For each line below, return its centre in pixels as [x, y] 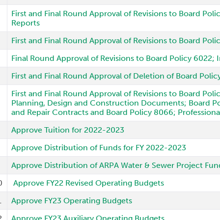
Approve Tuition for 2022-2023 [68, 130]
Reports [26, 23]
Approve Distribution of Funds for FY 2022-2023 [99, 148]
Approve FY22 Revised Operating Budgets [89, 183]
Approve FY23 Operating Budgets [72, 201]
